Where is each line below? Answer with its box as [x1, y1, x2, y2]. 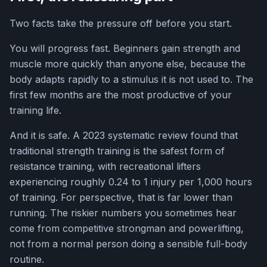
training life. [10, 104, 61, 117]
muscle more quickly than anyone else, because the [10, 58, 246, 70]
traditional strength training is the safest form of [10, 145, 225, 157]
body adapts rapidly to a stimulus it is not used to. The [10, 73, 253, 86]
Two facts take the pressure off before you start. [10, 17, 232, 30]
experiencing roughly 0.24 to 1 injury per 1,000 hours [10, 176, 252, 188]
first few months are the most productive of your [10, 89, 232, 101]
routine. [10, 253, 44, 266]
